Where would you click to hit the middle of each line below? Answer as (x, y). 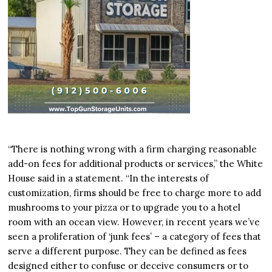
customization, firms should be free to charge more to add (135, 193)
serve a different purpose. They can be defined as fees (127, 251)
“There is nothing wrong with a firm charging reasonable (133, 149)
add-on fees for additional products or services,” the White (136, 164)
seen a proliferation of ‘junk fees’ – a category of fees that (135, 237)
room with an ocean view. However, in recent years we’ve (134, 222)
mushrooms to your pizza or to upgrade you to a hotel (124, 208)
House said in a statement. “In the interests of (109, 178)
